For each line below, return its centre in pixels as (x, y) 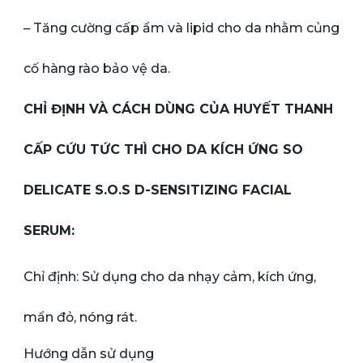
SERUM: (49, 230)
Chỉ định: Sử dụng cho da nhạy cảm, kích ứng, (170, 277)
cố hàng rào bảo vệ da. (98, 68)
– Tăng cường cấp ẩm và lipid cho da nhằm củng (181, 28)
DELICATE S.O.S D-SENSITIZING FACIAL (158, 190)
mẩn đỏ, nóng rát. (80, 318)
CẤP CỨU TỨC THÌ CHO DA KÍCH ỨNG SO (163, 149)
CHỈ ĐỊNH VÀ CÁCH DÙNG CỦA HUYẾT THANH (178, 109)
